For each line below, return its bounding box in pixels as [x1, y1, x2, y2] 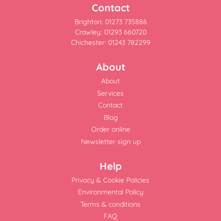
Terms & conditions [80, 199, 141, 209]
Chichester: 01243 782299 [71, 38, 150, 47]
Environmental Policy [77, 187, 144, 197]
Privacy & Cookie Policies [72, 175, 149, 184]
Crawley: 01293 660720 [74, 28, 147, 37]
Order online [91, 125, 130, 134]
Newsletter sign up [80, 137, 141, 146]
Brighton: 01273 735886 [74, 17, 147, 27]
